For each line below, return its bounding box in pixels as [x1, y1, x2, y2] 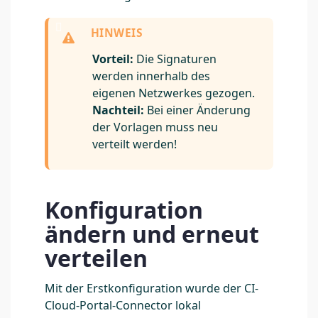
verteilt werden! [92, 136, 177, 153]
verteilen [45, 242, 153, 273]
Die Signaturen [133, 51, 216, 67]
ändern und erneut [45, 218, 259, 249]
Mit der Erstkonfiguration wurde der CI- [45, 280, 258, 296]
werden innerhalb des [92, 68, 210, 84]
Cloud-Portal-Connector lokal [45, 297, 201, 313]
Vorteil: [92, 51, 133, 67]
